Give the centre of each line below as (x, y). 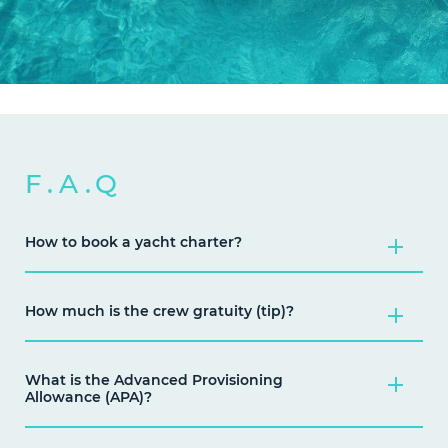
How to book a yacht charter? (133, 242)
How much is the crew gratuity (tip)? (159, 311)
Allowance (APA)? (88, 397)
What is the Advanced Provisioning (154, 380)
